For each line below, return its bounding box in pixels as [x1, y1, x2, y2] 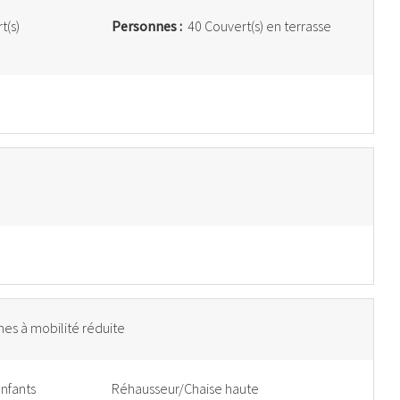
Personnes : [112, 17, 185, 35]
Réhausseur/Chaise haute [112, 379, 259, 397]
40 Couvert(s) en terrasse [185, 17, 331, 35]
